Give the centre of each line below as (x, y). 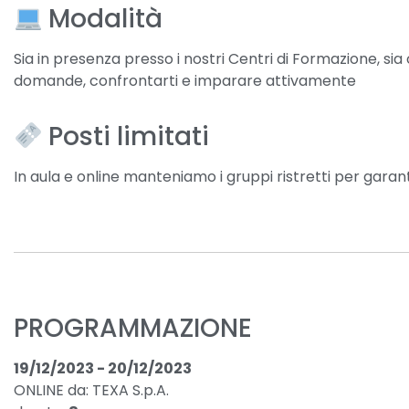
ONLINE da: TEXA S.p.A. (91, 390)
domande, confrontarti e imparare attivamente (185, 81)
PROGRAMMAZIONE (133, 328)
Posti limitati (128, 136)
